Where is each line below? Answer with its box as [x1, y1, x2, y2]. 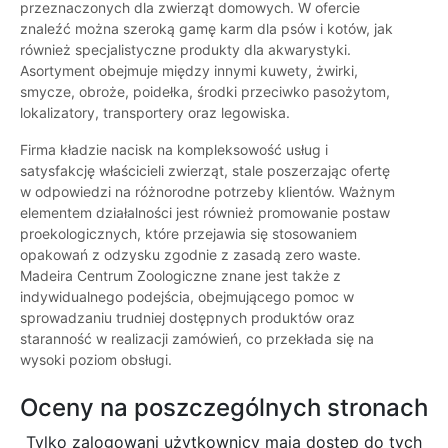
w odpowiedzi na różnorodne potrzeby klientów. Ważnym [20, 183, 395, 201]
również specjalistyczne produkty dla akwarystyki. [20, 41, 351, 59]
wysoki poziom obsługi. [20, 351, 172, 369]
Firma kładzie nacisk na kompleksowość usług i [20, 141, 328, 159]
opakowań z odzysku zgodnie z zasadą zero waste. [20, 246, 361, 264]
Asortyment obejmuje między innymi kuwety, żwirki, [20, 62, 358, 80]
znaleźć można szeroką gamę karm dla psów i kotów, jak [20, 20, 393, 38]
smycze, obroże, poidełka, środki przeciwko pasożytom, [20, 83, 390, 101]
